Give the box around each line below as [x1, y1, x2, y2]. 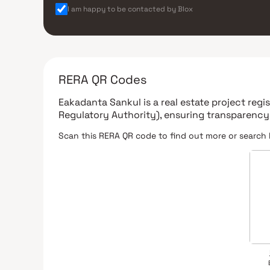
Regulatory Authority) [58, 108, 160, 122]
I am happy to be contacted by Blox [67, 4, 193, 14]
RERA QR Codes [58, 72, 147, 88]
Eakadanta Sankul [58, 96, 141, 109]
